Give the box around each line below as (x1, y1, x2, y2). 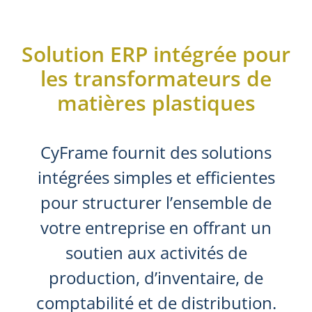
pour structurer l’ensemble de (40, 190, 272, 214)
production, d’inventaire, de (49, 265, 263, 289)
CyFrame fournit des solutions (40, 140, 272, 164)
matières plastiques (56, 88, 256, 117)
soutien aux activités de (65, 240, 247, 264)
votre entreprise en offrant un (40, 215, 272, 239)
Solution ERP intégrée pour (22, 39, 290, 68)
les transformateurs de (40, 63, 272, 93)
